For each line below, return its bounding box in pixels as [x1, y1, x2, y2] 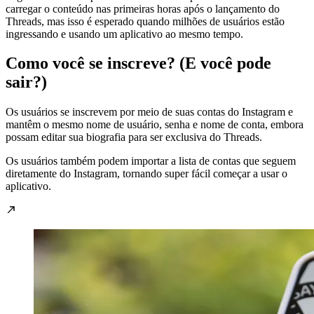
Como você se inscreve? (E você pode [6, 54, 271, 73]
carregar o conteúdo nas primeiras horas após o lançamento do [6, 2, 280, 15]
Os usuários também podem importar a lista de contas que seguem [6, 155, 296, 168]
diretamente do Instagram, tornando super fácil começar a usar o [6, 168, 287, 180]
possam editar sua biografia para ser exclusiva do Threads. [6, 131, 262, 144]
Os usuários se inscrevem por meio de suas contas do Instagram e [6, 106, 293, 118]
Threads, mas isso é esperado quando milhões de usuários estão [6, 15, 285, 27]
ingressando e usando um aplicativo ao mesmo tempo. [6, 27, 243, 40]
